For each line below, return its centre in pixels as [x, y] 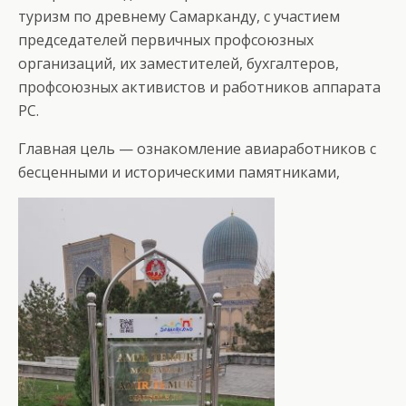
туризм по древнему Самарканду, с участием [179, 16]
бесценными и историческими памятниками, [179, 172]
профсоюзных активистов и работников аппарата [199, 87]
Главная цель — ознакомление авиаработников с [197, 149]
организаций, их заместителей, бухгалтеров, [179, 63]
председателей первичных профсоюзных [166, 40]
